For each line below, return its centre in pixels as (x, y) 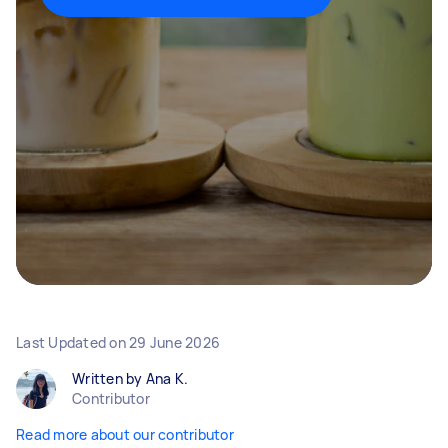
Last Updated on (72, 342)
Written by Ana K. (130, 378)
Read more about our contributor (125, 434)
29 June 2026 (174, 342)
